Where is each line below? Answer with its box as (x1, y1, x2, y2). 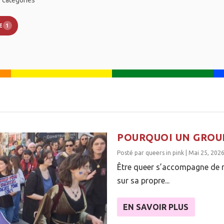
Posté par (117, 149, 145, 156)
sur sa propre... (117, 175, 169, 185)
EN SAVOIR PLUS (123, 202, 188, 211)
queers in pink (145, 149, 184, 156)
